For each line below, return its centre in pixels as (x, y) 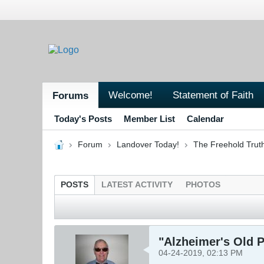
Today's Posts (83, 118)
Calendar (205, 118)
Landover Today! (148, 144)
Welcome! (131, 95)
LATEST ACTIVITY (137, 184)
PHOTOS (203, 184)
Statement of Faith (213, 95)
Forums (70, 95)
